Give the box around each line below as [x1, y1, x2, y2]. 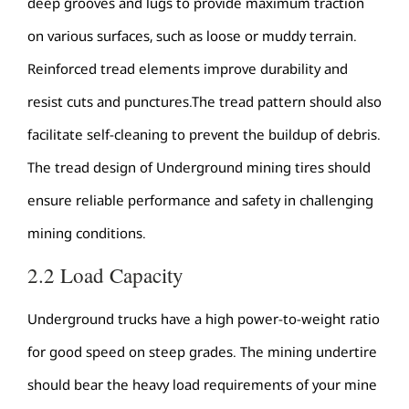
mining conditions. [27, 224, 146, 243]
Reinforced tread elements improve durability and [27, 59, 348, 79]
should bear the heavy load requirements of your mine [27, 374, 377, 393]
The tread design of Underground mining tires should [27, 158, 371, 177]
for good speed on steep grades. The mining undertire [27, 341, 377, 361]
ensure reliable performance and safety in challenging [27, 191, 373, 210]
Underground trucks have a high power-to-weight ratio [27, 309, 380, 328]
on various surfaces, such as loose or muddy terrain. [27, 26, 357, 46]
